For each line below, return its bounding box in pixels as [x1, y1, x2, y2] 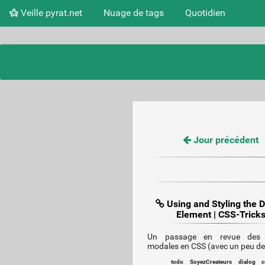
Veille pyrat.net [18, 7, 82, 18]
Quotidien [185, 7, 225, 18]
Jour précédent [190, 134, 258, 146]
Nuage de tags [104, 7, 164, 18]
